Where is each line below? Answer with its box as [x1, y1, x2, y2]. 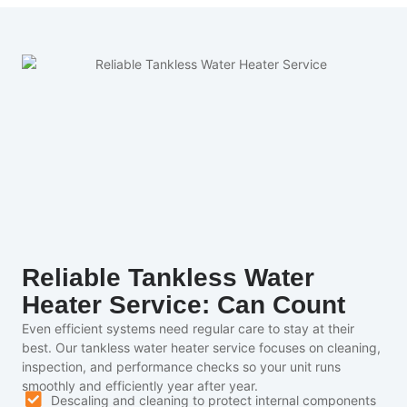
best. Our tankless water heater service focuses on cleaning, [22, 340, 381, 356]
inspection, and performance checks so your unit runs [22, 359, 341, 375]
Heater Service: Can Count [22, 291, 345, 320]
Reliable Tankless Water [22, 263, 314, 293]
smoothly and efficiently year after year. [22, 378, 258, 394]
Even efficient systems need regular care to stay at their [22, 321, 354, 337]
